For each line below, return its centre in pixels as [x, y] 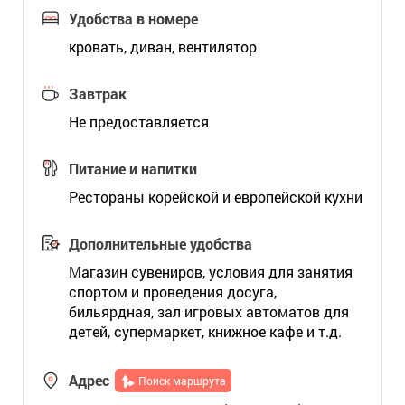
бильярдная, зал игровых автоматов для [208, 311]
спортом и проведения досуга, [172, 292]
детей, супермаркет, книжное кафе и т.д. [205, 331]
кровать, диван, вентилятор [162, 47]
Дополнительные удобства [160, 244]
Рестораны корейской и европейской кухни [215, 197]
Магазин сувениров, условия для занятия [210, 272]
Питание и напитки [132, 169]
